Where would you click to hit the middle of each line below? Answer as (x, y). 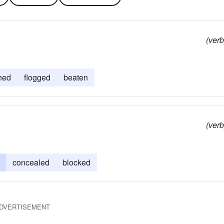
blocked (76, 162)
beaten (76, 77)
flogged (37, 77)
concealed (31, 162)
